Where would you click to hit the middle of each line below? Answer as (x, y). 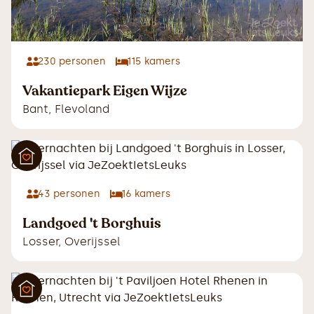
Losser (40, 242)
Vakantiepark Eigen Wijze (105, 91)
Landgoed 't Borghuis (92, 224)
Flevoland (82, 109)
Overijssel (93, 242)
